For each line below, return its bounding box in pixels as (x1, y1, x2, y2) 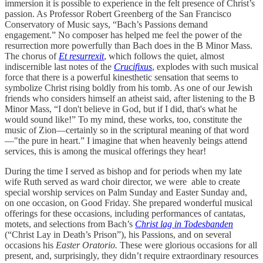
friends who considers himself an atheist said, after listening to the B (5, 93, 255, 104)
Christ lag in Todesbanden (135, 219, 233, 230)
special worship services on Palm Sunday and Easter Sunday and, (5, 187, 247, 198)
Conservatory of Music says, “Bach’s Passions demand (5, 19, 208, 30)
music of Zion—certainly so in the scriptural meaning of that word (5, 125, 249, 136)
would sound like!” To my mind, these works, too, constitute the (5, 114, 242, 125)
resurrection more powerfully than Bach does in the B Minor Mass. (5, 41, 252, 51)
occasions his (5, 240, 56, 251)
